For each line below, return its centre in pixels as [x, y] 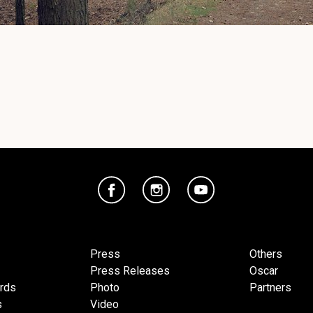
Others [266, 254]
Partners [270, 287]
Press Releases [130, 271]
